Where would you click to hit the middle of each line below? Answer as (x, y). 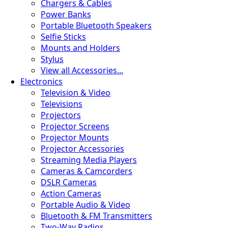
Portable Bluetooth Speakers (96, 25)
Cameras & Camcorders (87, 171)
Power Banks (66, 14)
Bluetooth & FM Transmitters (96, 216)
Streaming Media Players (89, 160)
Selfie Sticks (63, 37)
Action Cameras (71, 193)
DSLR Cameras (69, 182)
